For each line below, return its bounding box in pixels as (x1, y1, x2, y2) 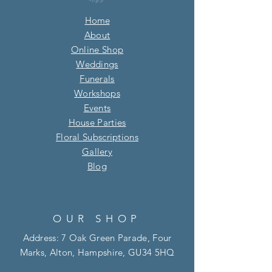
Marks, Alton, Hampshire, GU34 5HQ (19, 246, 175, 258)
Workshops (74, 87, 120, 99)
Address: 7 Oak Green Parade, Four (22, 231, 172, 243)
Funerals (80, 72, 115, 84)
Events (83, 101, 111, 114)
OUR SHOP (52, 212, 142, 225)
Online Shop (70, 43, 124, 55)
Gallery (81, 145, 113, 157)
